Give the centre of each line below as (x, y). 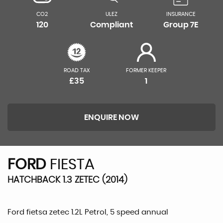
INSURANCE (181, 14)
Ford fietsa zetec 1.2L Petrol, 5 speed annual (88, 212)
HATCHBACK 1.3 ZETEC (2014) (67, 180)
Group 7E (181, 25)
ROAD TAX (77, 70)
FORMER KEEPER (146, 70)
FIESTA (70, 165)
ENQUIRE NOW (111, 117)
